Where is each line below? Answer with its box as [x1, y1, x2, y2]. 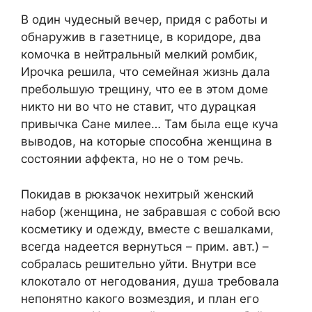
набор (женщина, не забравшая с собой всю [21, 204, 281, 219]
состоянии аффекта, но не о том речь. [21, 152, 244, 166]
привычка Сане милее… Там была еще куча [21, 117, 279, 132]
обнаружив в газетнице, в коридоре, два [21, 30, 261, 45]
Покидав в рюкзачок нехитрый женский [21, 187, 253, 201]
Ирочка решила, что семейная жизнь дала [21, 65, 270, 79]
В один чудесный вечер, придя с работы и [21, 13, 267, 27]
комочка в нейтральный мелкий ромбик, [21, 47, 258, 62]
